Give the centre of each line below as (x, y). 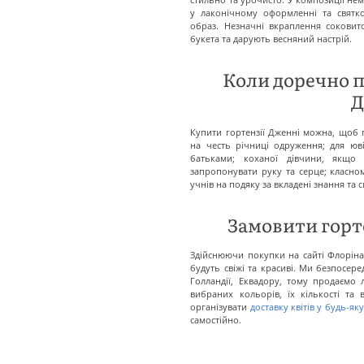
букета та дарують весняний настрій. (271, 39)
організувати (220, 307)
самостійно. (216, 320)
